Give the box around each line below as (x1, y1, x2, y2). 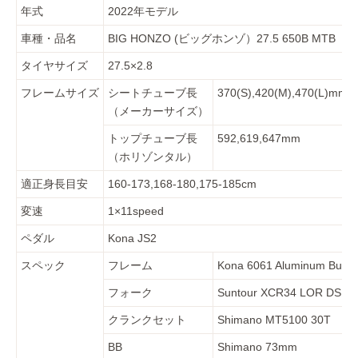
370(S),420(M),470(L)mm (217, 86, 348, 100)
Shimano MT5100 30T (217, 313, 331, 327)
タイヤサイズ (21, 59, 88, 73)
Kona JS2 (108, 232, 157, 245)
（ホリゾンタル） (108, 150, 197, 164)
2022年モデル (108, 5, 178, 18)
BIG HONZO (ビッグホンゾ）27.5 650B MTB (108, 32, 336, 46)
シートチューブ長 (108, 86, 197, 100)
